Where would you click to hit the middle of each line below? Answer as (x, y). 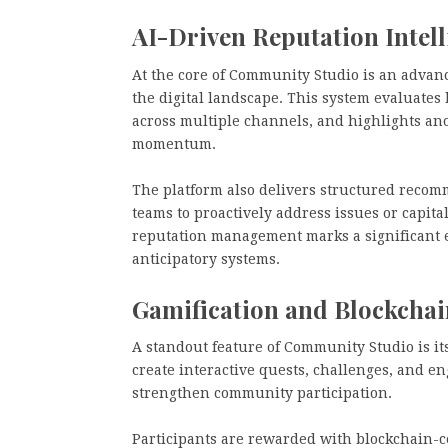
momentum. (174, 143)
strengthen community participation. (262, 393)
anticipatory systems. (206, 258)
